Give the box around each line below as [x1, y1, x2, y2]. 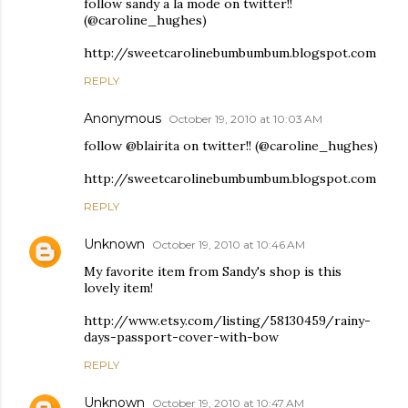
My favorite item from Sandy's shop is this [84, 262, 342, 280]
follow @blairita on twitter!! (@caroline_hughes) [84, 137, 378, 154]
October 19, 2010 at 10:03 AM [168, 111, 322, 126]
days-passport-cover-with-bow [84, 328, 279, 345]
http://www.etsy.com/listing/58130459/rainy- [84, 311, 371, 329]
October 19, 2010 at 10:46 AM [152, 237, 305, 251]
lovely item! [84, 279, 153, 296]
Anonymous [84, 109, 161, 127]
